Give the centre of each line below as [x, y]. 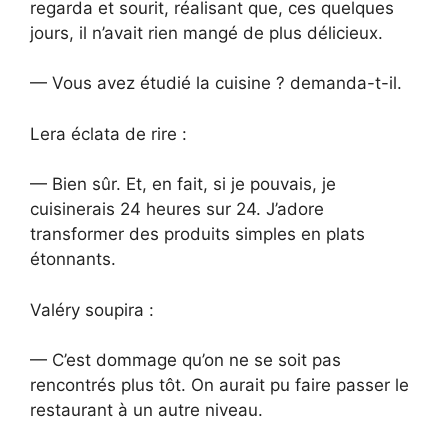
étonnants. [73, 259]
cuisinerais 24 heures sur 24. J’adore [177, 209]
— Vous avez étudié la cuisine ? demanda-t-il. [216, 83]
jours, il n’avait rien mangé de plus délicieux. [206, 32]
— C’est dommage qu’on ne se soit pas [185, 360]
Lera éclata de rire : [108, 133]
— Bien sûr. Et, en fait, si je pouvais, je [183, 184]
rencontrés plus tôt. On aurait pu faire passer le [219, 385]
